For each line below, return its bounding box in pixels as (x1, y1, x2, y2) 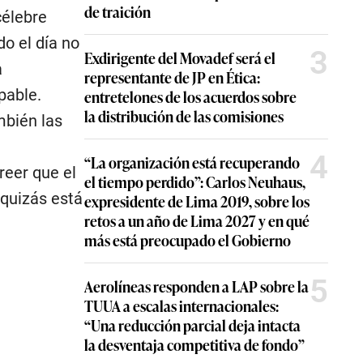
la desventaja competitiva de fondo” (84, 334, 305, 355)
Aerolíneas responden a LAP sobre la (84, 275, 309, 297)
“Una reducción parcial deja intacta (84, 314, 301, 335)
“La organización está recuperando (84, 152, 300, 173)
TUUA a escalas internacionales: (84, 295, 279, 316)
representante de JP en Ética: (84, 66, 260, 88)
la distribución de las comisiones (84, 105, 284, 126)
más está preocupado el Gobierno (84, 229, 291, 250)
